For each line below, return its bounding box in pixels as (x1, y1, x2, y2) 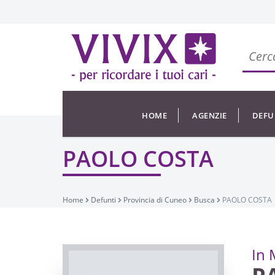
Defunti (91, 195, 116, 205)
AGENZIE (192, 110, 227, 121)
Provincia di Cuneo (123, 195, 187, 205)
